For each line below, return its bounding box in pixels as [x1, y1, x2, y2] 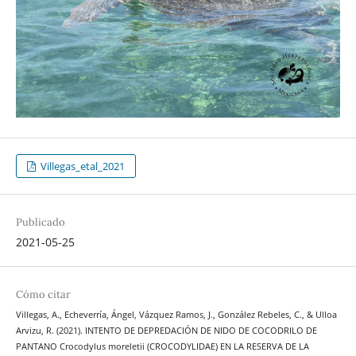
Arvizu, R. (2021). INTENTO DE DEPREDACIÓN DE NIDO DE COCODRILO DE [15, 325, 317, 337]
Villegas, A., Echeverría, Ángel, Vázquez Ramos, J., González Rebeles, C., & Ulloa [15, 309, 337, 321]
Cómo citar [15, 288, 71, 302]
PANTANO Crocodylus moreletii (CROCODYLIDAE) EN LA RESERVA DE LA [15, 341, 309, 353]
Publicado [15, 215, 65, 230]
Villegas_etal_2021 [38, 159, 126, 174]
